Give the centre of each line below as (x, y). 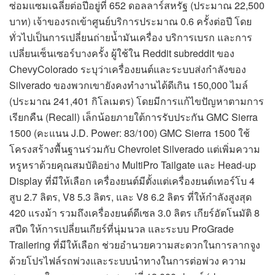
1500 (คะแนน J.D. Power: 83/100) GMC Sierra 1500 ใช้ (130, 133)
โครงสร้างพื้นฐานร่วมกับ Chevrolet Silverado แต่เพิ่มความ (135, 149)
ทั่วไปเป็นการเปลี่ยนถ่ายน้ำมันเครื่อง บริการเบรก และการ (131, 37)
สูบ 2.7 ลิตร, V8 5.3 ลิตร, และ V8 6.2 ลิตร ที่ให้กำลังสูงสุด (130, 196)
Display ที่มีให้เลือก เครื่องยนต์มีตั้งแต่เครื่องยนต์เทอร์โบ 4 (132, 180)
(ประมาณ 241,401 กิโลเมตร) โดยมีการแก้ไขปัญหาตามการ (137, 101)
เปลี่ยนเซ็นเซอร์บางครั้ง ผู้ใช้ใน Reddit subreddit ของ (122, 53)
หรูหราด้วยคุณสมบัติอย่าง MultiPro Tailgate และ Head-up (133, 165)
